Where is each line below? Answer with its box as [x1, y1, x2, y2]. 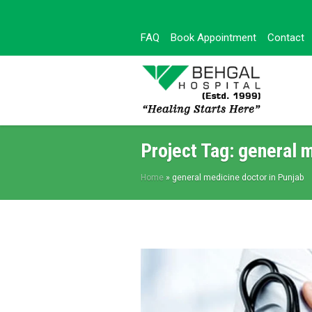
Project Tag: [141, 139, 238, 162]
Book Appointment [171, 31, 256, 44]
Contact [267, 31, 304, 44]
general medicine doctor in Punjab [172, 173, 304, 182]
